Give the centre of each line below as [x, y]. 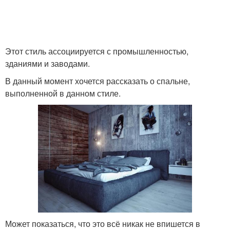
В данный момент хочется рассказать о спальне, [98, 81]
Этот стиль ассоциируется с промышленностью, [97, 51]
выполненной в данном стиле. [63, 93]
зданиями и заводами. [47, 63]
